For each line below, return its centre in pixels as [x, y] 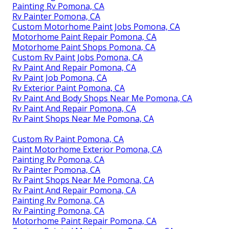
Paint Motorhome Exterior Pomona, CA [87, 149]
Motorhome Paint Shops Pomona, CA [84, 47]
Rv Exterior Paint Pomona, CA [68, 88]
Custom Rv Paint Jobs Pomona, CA [77, 57]
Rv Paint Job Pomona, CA [60, 77]
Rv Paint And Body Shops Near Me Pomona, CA [102, 98]
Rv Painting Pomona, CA [58, 210]
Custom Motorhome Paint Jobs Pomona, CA [96, 26]
